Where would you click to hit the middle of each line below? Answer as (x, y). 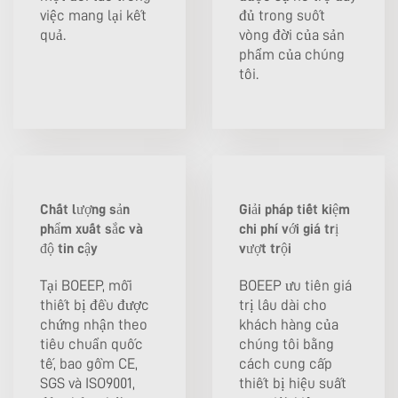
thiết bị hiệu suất (293, 383)
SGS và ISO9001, (88, 383)
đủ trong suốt (282, 15)
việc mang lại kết (93, 15)
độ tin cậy (69, 248)
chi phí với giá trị (289, 229)
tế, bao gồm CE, (89, 363)
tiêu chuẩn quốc (92, 344)
